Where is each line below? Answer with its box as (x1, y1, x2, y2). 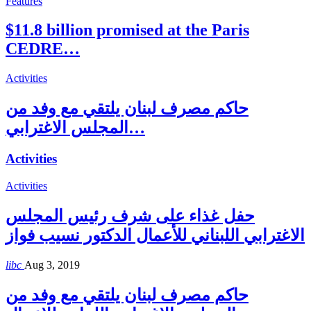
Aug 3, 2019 (24, 258, 80, 271)
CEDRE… (6, 40, 80, 58)
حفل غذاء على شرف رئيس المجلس (6, 206, 255, 225)
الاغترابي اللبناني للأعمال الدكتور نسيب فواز (6, 226, 305, 244)
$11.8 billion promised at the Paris (6, 21, 249, 40)
